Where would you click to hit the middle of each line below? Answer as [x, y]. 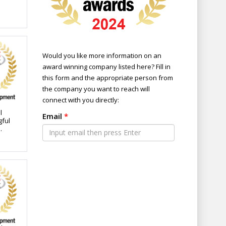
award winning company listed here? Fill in [106, 66]
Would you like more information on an [102, 55]
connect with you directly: [80, 100]
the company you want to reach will [96, 89]
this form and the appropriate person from [107, 77]
